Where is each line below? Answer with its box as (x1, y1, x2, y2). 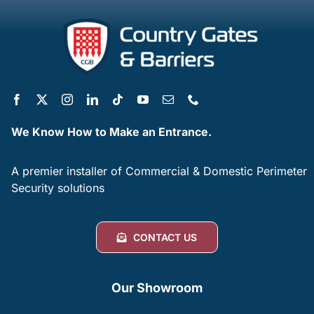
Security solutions (11, 181, 105, 195)
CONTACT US (133, 231, 198, 243)
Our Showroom (111, 280, 203, 295)
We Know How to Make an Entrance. (11, 125, 212, 139)
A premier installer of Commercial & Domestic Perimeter (11, 164, 308, 178)
